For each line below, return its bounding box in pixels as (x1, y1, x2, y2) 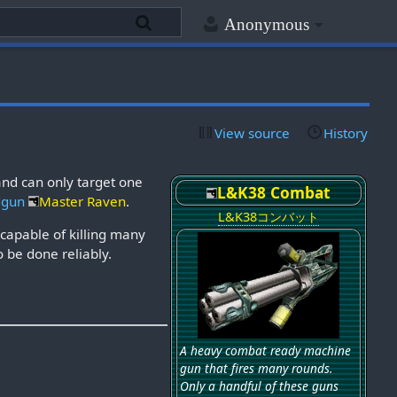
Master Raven (39, 191, 127, 210)
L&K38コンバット (217, 207, 319, 225)
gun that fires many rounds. (179, 359, 333, 377)
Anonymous (223, 15, 309, 35)
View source (214, 123, 291, 142)
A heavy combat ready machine (179, 341, 351, 359)
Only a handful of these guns (179, 377, 339, 394)
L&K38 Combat (216, 181, 331, 203)
